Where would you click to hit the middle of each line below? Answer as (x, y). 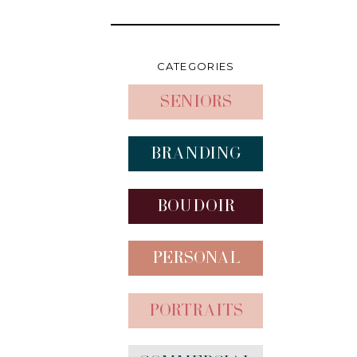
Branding (196, 153)
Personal (196, 257)
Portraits (196, 310)
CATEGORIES (196, 66)
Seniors (196, 101)
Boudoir (196, 206)
